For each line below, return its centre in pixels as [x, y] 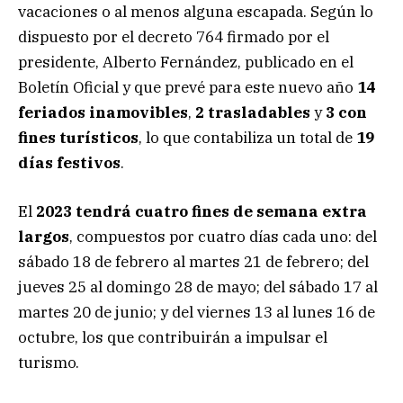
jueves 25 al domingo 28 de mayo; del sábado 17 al [198, 287]
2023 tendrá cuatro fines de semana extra [201, 212]
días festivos [69, 163]
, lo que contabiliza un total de [247, 138]
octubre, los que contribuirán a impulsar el [173, 338]
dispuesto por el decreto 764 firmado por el [174, 37]
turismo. [49, 363]
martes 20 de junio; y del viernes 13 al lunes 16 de [197, 313]
